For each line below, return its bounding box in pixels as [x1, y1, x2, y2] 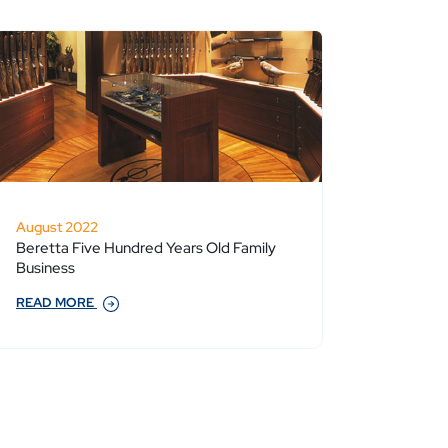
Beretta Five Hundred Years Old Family [16, 238, 276, 259]
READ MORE [16, 294, 97, 312]
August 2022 [16, 218, 98, 237]
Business [16, 258, 75, 279]
